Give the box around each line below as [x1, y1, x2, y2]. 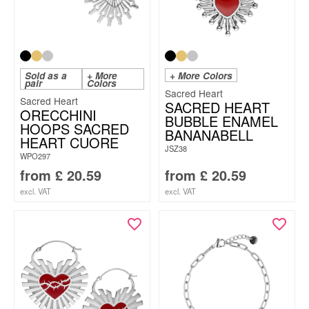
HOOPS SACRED [20, 119, 129, 139]
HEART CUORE [20, 132, 119, 152]
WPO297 [20, 150, 50, 161]
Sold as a [25, 69, 67, 82]
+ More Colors [170, 69, 232, 82]
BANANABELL [165, 125, 253, 145]
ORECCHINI [20, 105, 97, 125]
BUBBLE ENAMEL [165, 111, 278, 131]
